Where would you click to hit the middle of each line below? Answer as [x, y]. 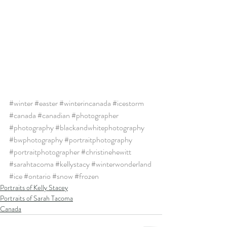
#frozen [87, 176]
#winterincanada [85, 103]
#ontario [37, 176]
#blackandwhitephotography [100, 127]
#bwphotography [36, 139]
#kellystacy [72, 164]
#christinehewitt [106, 152]
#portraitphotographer [44, 152]
